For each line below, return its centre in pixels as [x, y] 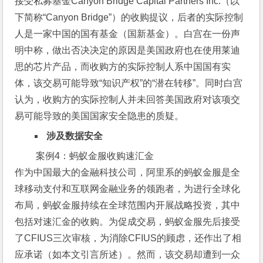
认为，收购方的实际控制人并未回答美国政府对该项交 [128, 100]
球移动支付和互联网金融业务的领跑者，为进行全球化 [128, 189]
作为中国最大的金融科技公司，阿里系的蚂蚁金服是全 [128, 173]
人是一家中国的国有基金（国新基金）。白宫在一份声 [128, 34]
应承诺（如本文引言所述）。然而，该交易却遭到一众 [128, 255]
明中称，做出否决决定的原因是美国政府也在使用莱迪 [128, 50]
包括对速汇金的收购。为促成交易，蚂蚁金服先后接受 [128, 222]
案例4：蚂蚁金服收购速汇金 [95, 156]
